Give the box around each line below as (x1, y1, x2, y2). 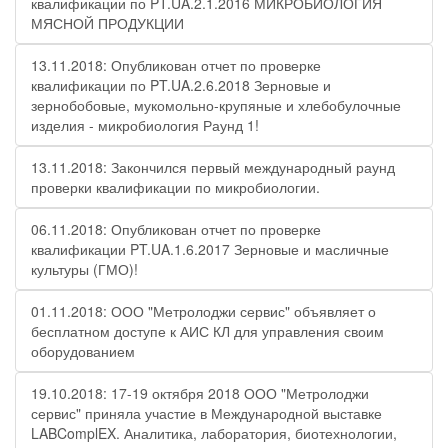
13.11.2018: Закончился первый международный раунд (31, 157, 395, 177)
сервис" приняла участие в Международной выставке (31, 403, 382, 423)
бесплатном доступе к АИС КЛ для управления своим (31, 321, 384, 341)
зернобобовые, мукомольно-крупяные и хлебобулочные (31, 95, 401, 115)
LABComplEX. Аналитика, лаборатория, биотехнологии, (31, 423, 397, 443)
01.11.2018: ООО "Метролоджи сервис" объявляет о (31, 301, 376, 321)
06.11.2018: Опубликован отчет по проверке (31, 219, 321, 239)
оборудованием (31, 341, 135, 361)
